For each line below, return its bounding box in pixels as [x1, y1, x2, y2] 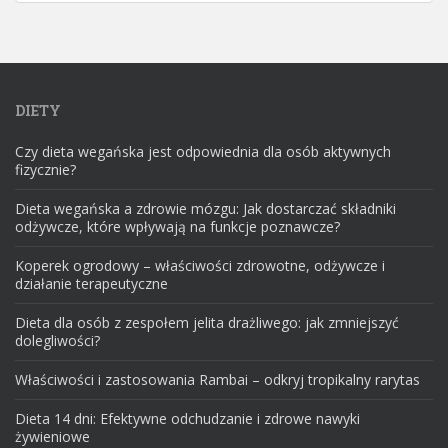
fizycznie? [15, 159, 76, 179]
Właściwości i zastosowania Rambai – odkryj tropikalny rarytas [15, 369, 420, 389]
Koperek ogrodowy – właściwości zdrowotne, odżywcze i [15, 255, 385, 275]
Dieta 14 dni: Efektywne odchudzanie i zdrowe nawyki [15, 408, 360, 428]
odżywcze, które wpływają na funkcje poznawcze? [15, 216, 340, 236]
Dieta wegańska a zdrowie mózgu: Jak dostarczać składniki [15, 198, 396, 218]
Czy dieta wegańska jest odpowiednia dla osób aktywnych [15, 141, 391, 161]
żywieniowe [15, 426, 90, 446]
